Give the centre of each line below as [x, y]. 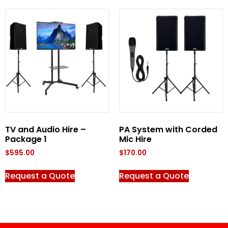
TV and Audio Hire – [46, 129]
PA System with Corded [168, 129]
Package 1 [26, 139]
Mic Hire [135, 139]
